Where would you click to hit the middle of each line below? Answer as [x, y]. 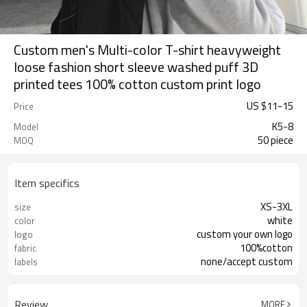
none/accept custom [247, 261]
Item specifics [47, 183]
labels [26, 262]
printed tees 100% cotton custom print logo [137, 84]
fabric [25, 248]
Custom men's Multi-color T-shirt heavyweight [147, 50]
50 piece [275, 140]
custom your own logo [245, 234]
